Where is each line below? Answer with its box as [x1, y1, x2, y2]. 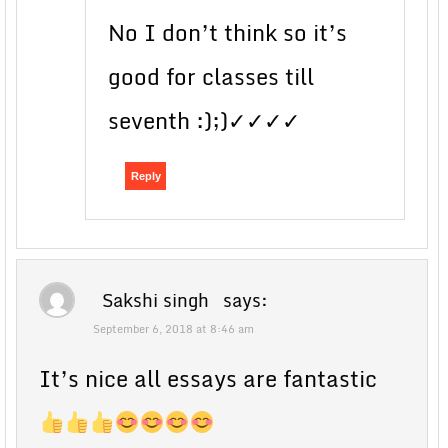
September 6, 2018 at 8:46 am [93, 319, 254, 338]
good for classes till [107, 58, 314, 94]
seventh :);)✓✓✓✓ [107, 102, 300, 138]
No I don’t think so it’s [107, 14, 347, 50]
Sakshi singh [102, 284, 209, 315]
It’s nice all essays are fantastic [39, 360, 377, 396]
